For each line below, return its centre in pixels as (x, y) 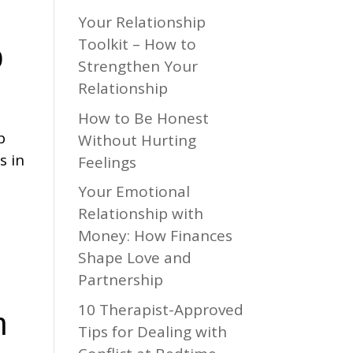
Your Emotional (134, 191)
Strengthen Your (137, 66)
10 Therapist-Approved (160, 309)
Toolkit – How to (137, 44)
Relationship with (140, 214)
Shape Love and (134, 258)
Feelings (107, 162)
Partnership (122, 280)
